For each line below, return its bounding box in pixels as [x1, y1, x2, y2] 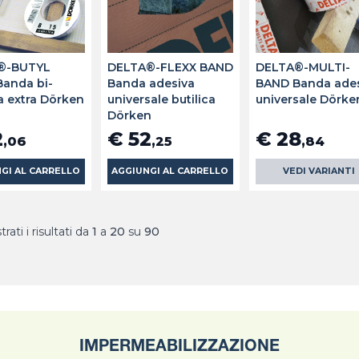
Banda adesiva [107, 76, 195, 91]
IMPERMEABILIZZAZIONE [79, 340, 280, 357]
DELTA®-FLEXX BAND [107, 60, 233, 75]
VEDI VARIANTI [282, 166, 355, 177]
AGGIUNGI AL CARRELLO [111, 166, 229, 177]
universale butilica [107, 92, 216, 107]
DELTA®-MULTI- [256, 60, 351, 75]
